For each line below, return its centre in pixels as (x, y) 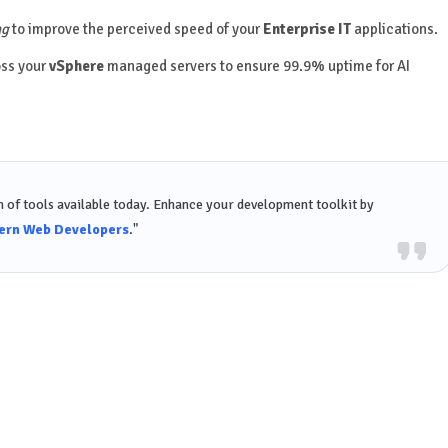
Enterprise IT (306, 29)
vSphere (76, 66)
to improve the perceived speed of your (135, 29)
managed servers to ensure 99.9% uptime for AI (256, 66)
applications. (394, 29)
